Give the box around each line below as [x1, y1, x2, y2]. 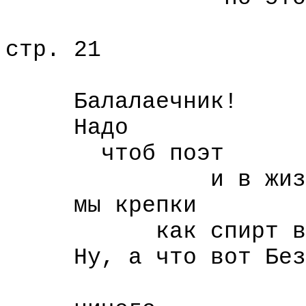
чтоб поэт [5, 141, 224, 167]
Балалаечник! [5, 89, 238, 115]
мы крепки [5, 193, 197, 219]
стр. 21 [5, 37, 101, 63]
